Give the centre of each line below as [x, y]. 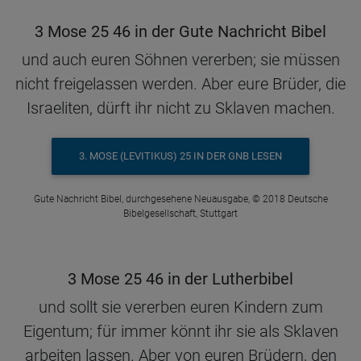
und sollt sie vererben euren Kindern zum [180, 307]
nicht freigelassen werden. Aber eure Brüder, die [180, 84]
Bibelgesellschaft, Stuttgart [180, 213]
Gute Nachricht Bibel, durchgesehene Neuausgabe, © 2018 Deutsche [180, 199]
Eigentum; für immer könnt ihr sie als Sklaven [180, 331]
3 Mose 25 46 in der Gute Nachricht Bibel [180, 31]
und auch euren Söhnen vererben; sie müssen [180, 60]
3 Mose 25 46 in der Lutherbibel [180, 278]
